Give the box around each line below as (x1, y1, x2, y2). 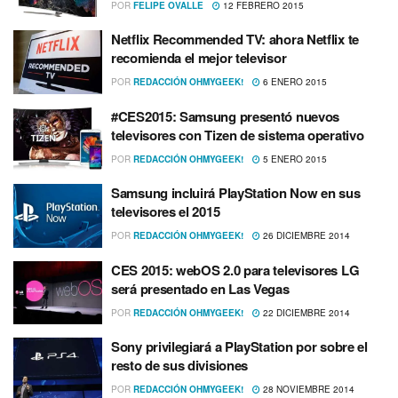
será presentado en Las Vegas (111, 278, 290, 298)
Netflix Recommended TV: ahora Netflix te (111, 29, 359, 50)
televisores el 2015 (111, 202, 220, 222)
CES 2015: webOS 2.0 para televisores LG (111, 259, 360, 280)
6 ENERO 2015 (260, 76, 327, 89)
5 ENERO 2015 (260, 152, 327, 165)
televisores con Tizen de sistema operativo (111, 124, 364, 145)
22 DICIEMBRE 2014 (260, 306, 350, 319)
